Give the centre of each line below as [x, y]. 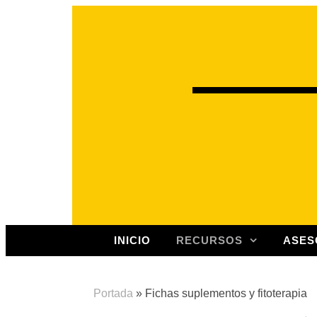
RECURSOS [209, 240]
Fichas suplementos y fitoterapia [226, 293]
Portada [113, 293]
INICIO [132, 240]
